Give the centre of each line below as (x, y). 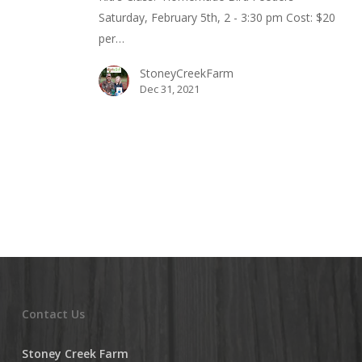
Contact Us (53, 314)
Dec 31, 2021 (169, 89)
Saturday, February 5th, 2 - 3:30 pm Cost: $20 (217, 18)
